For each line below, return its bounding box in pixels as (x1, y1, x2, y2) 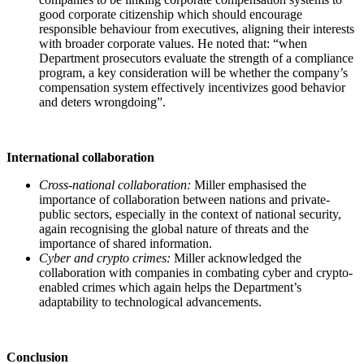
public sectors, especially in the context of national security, (39, 207, 341, 222)
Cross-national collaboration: (39, 178, 191, 193)
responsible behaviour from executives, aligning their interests (39, 22, 354, 37)
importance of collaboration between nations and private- (39, 193, 330, 207)
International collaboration (6, 150, 154, 165)
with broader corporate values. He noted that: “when (39, 37, 307, 51)
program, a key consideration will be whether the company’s (39, 66, 348, 80)
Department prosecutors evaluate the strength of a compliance (39, 51, 353, 66)
